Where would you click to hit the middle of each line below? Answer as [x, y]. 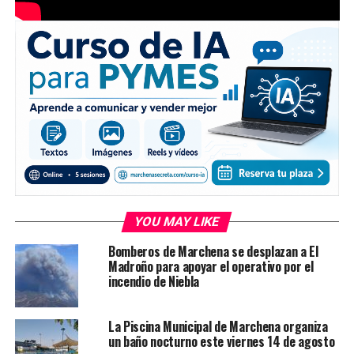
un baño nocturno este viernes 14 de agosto [221, 342]
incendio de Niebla [154, 282]
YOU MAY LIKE [177, 222]
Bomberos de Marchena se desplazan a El [213, 252]
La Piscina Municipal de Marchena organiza [218, 327]
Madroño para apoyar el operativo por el [211, 267]
